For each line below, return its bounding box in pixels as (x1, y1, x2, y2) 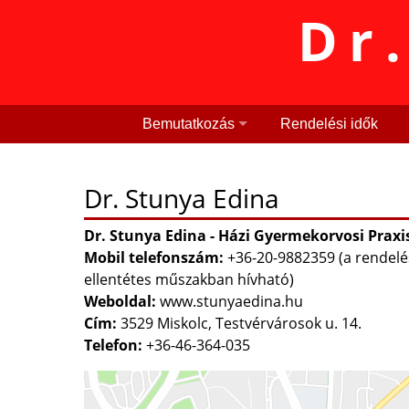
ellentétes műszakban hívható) (84, 268, 294, 289)
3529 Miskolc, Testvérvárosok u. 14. (121, 312, 362, 333)
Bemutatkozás (142, 116, 235, 131)
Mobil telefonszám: (84, 246, 224, 267)
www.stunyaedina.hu (160, 290, 303, 311)
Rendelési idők (279, 116, 378, 131)
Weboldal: (84, 290, 156, 311)
